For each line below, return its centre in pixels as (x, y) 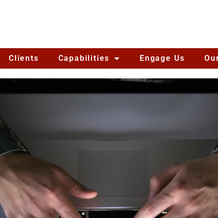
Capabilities (84, 58)
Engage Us (162, 58)
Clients (24, 58)
